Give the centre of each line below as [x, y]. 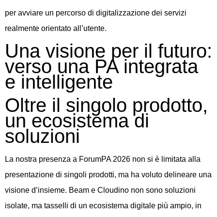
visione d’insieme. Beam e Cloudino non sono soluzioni [100, 190]
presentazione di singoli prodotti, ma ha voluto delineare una [108, 175]
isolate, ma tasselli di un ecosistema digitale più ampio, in [103, 206]
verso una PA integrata [101, 67]
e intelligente [59, 82]
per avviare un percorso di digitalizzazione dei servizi [96, 13]
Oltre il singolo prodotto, [106, 105]
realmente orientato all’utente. [56, 28]
